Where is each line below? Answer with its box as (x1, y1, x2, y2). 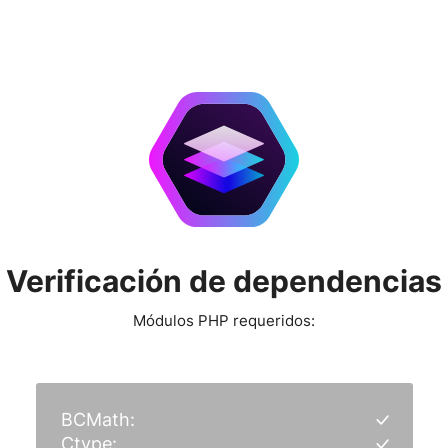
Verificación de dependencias (6, 263, 442, 300)
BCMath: (60, 409, 135, 431)
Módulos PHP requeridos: (133, 311, 315, 331)
